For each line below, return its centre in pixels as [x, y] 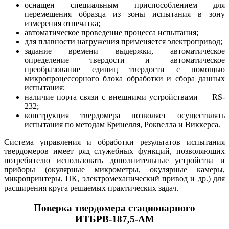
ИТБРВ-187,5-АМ [114, 219]
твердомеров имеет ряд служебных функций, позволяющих [114, 151]
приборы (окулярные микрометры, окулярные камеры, [114, 170]
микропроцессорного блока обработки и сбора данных [125, 79]
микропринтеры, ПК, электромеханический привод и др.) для [114, 179]
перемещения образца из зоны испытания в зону [125, 14]
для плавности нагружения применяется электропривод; [123, 42]
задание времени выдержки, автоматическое [125, 51]
